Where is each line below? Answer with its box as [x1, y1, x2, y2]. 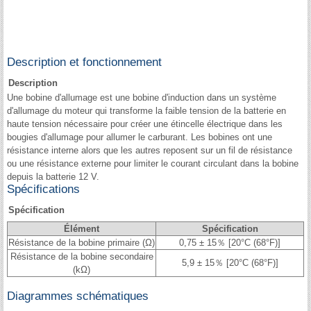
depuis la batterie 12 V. [7, 171, 99, 182]
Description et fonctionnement [7, 55, 162, 69]
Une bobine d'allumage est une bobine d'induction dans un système [7, 92, 276, 103]
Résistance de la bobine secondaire [10, 251, 153, 262]
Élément [64, 223, 99, 234]
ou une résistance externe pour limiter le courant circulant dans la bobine [7, 158, 299, 169]
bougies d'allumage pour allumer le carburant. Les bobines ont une [7, 131, 272, 142]
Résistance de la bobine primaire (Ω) [8, 237, 155, 248]
